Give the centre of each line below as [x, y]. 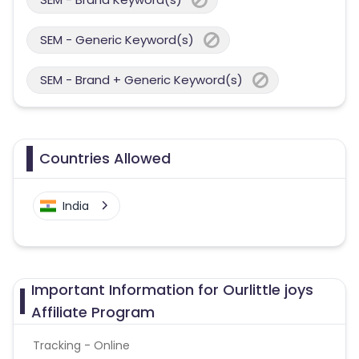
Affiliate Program [93, 312]
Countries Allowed [105, 158]
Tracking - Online [81, 345]
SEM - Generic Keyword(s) [117, 40]
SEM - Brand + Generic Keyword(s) [141, 80]
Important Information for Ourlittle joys [173, 290]
